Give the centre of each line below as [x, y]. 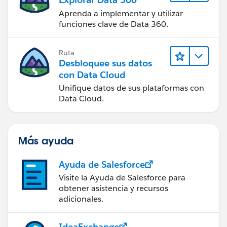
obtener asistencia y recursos [113, 188]
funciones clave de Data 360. [113, 24]
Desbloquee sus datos [105, 63]
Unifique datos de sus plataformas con [131, 88]
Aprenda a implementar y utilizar [121, 13]
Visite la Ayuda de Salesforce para [122, 177]
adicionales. [81, 199]
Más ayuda [46, 140]
